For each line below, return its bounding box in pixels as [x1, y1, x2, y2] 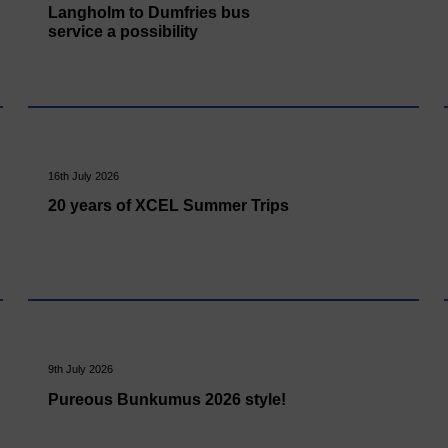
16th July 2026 [47, 169, 119, 182]
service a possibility [47, 22, 198, 40]
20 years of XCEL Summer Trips [47, 197, 289, 215]
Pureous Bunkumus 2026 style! [47, 390, 286, 408]
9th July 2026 [47, 363, 113, 376]
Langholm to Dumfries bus [47, 3, 250, 21]
